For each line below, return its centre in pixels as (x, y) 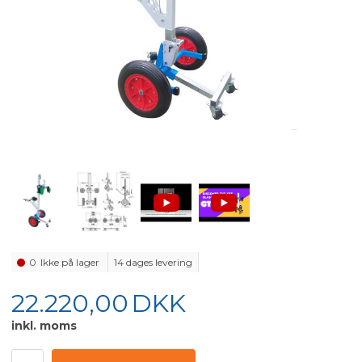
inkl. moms (44, 326)
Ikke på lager (72, 263)
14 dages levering (154, 263)
